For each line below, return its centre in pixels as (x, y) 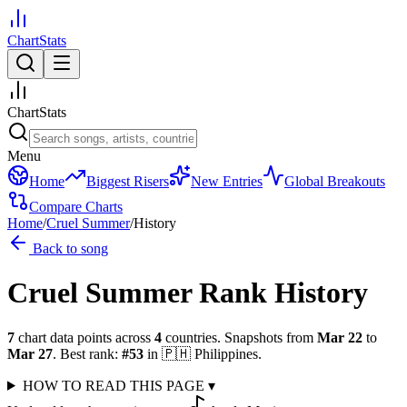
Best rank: (89, 353)
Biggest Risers (128, 181)
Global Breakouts (335, 181)
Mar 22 (340, 337)
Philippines (226, 353)
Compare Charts (76, 207)
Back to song (69, 248)
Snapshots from (267, 337)
